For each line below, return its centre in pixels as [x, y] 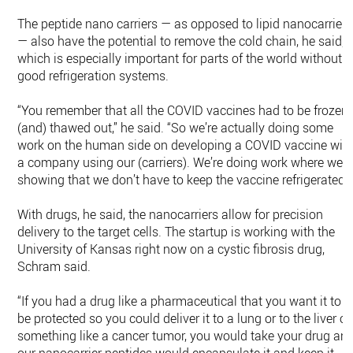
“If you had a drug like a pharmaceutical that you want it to [180, 301]
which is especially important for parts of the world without [180, 58]
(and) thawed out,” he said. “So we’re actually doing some [176, 128]
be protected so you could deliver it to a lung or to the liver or [184, 318]
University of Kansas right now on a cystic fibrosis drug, [171, 249]
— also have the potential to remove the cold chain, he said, [181, 41]
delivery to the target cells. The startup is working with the [176, 232]
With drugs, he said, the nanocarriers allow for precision [171, 214]
